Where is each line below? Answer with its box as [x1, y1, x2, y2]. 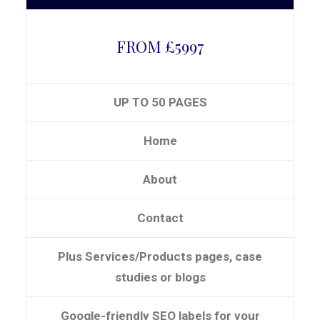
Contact [136, 211, 184, 225]
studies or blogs [114, 270, 206, 284]
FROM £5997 [116, 36, 204, 57]
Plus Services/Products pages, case [58, 249, 262, 264]
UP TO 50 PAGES [113, 95, 207, 109]
